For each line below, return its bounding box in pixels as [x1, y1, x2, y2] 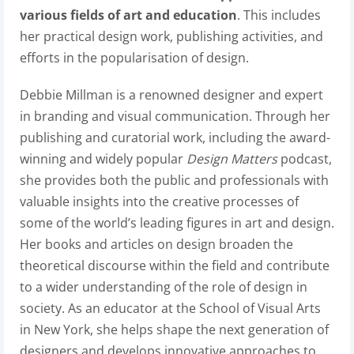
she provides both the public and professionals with [20, 171, 329, 189]
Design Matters [186, 150, 277, 168]
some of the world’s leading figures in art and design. [20, 214, 334, 232]
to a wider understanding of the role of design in [20, 278, 307, 296]
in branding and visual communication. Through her [20, 107, 330, 125]
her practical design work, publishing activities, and [20, 28, 323, 45]
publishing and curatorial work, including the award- [20, 129, 330, 146]
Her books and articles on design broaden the [20, 235, 293, 253]
